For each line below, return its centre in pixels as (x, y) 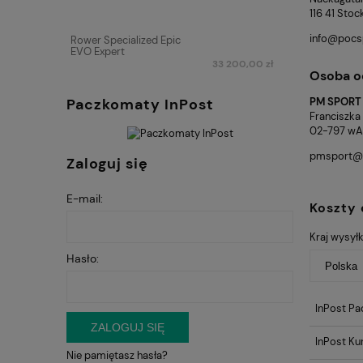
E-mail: (85, 198)
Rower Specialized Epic (126, 41)
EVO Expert (98, 52)
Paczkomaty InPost (140, 104)
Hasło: (83, 258)
